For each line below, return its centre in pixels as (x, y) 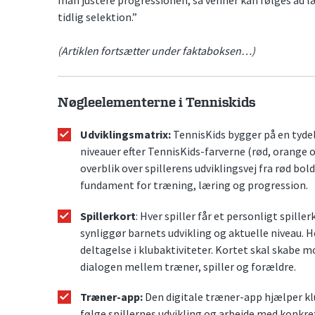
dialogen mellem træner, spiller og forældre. (188, 266)
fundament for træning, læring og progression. (194, 185)
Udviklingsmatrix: (126, 135)
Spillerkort (108, 216)
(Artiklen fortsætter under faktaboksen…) (156, 50)
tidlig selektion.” (97, 17)
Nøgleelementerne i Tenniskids (156, 103)
